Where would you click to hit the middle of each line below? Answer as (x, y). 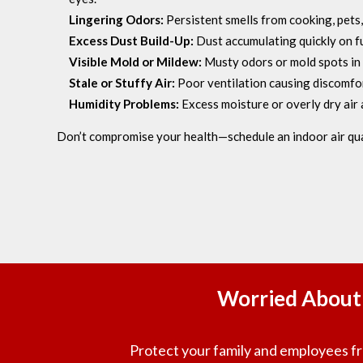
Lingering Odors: (116, 19)
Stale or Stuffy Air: (122, 82)
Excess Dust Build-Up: (131, 40)
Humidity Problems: (124, 103)
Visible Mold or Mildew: (135, 61)
